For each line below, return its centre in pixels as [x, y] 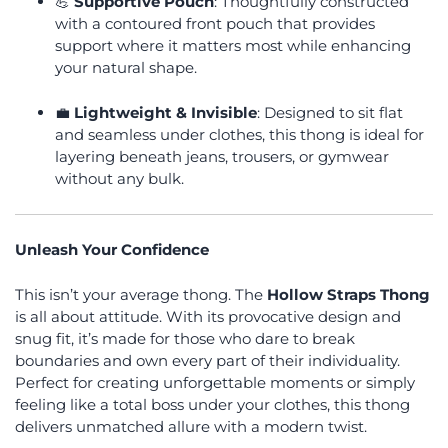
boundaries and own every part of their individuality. [207, 360]
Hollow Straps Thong [348, 294]
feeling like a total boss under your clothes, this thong [212, 404]
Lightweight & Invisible [165, 112]
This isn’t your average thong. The [141, 294]
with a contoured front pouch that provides [215, 23]
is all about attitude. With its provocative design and [208, 316]
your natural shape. [126, 67]
